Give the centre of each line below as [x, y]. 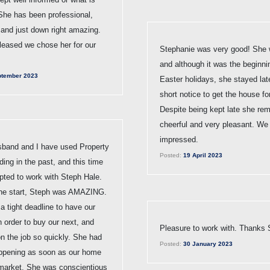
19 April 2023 [202, 155]
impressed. [179, 139]
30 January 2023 [207, 243]
